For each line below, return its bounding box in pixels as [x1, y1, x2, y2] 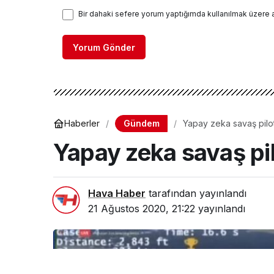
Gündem [123, 117, 160, 128]
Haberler [64, 118, 100, 129]
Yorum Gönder [73, 42, 135, 53]
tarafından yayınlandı [146, 187, 246, 199]
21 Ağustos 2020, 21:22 [88, 202, 195, 215]
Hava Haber [88, 187, 146, 199]
